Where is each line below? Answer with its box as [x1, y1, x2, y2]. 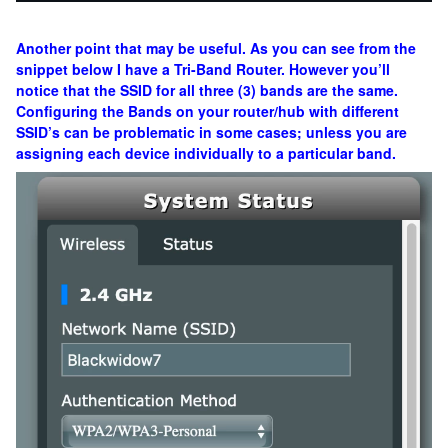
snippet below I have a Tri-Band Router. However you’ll [16, 58, 390, 79]
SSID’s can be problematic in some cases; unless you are [16, 121, 407, 142]
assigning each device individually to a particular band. [16, 142, 396, 163]
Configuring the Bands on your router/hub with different [16, 100, 399, 121]
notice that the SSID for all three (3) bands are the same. [16, 79, 398, 100]
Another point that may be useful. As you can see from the [16, 37, 416, 58]
